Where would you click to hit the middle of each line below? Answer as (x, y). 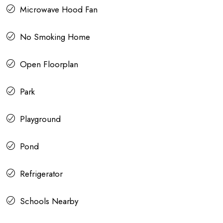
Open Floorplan (49, 64)
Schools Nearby (49, 201)
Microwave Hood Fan (59, 10)
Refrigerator (41, 174)
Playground (40, 119)
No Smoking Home (55, 37)
